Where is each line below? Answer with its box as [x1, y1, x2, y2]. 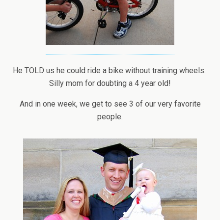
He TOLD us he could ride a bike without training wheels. [12, 66, 208, 75]
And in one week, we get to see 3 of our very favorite [19, 99, 201, 109]
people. [97, 112, 123, 121]
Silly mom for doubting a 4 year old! [49, 79, 171, 88]
